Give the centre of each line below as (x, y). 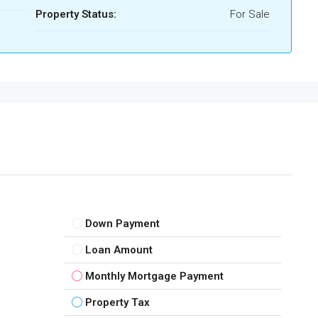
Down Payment (122, 223)
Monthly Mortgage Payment (154, 276)
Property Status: (76, 14)
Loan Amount (119, 250)
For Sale (250, 14)
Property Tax (117, 302)
